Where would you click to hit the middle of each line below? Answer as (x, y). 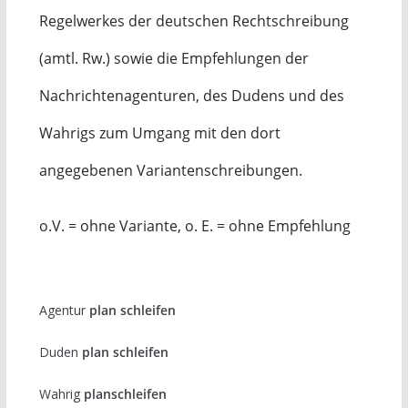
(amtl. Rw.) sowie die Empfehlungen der (173, 58)
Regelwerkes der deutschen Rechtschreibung (194, 21)
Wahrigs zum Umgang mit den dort (159, 133)
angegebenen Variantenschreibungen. (170, 170)
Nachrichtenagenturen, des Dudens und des (191, 96)
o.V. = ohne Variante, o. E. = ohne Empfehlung (194, 226)
